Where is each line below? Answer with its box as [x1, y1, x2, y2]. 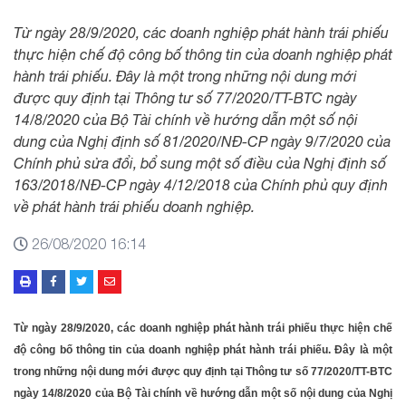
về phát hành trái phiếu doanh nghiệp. [14, 198, 255, 216]
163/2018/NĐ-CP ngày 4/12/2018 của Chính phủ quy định [14, 177, 388, 194]
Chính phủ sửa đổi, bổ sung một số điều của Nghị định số [14, 155, 386, 172]
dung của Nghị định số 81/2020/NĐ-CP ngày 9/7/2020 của [14, 133, 391, 150]
